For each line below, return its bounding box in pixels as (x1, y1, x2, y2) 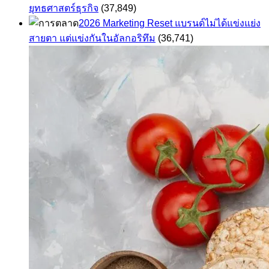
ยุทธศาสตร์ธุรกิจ (29, 3, 98, 14)
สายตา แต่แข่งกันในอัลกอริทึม (29, 33, 156, 44)
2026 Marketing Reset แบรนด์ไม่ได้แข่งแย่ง (79, 18, 261, 29)
